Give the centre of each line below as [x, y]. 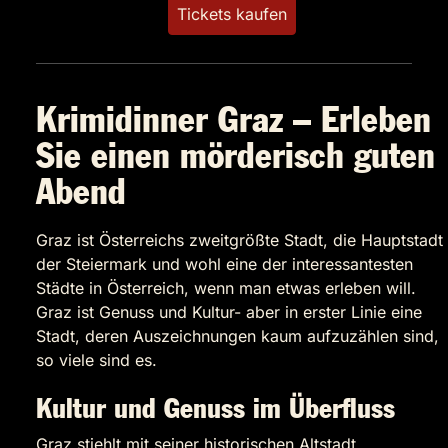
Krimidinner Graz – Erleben [233, 122]
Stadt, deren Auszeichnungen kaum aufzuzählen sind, [237, 336]
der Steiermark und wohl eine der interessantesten [224, 264]
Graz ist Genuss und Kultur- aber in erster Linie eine [229, 312]
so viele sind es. [96, 360]
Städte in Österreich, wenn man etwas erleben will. [226, 288]
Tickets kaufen [232, 14]
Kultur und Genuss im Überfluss [215, 410]
